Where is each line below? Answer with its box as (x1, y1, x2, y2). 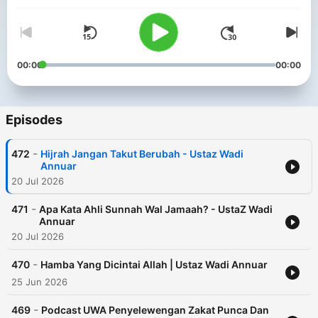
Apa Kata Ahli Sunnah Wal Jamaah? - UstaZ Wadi (39, 203, 273, 216)
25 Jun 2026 (11, 276, 67, 288)
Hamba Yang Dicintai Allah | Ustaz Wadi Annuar (40, 258, 268, 271)
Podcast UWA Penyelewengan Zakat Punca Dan (41, 304, 269, 317)
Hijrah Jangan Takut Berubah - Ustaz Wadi (40, 148, 243, 160)
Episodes (6, 112, 62, 128)
